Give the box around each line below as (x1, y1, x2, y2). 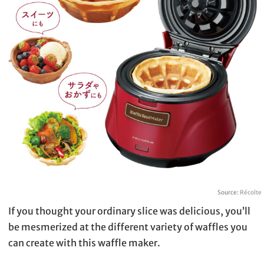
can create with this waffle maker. (8, 237, 160, 249)
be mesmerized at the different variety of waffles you (8, 221, 247, 233)
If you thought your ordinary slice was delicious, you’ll (8, 205, 250, 217)
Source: (217, 189, 240, 197)
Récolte (239, 189, 262, 197)
